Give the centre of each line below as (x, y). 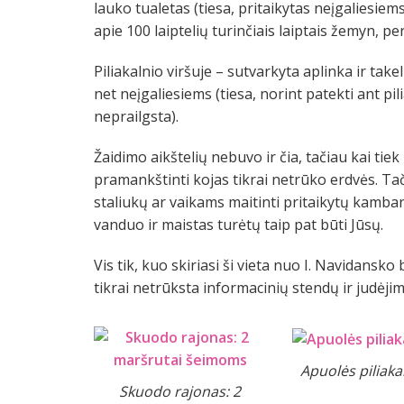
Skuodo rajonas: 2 (180, 392)
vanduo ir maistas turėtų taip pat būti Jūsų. (239, 225)
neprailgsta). (136, 117)
